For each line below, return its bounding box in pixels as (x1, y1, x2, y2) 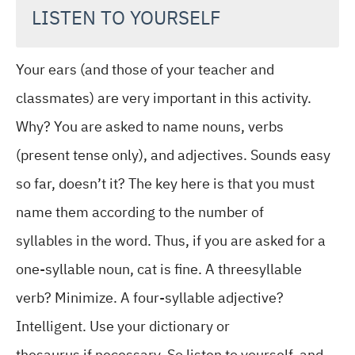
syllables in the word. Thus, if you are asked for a (16, 230, 326, 251)
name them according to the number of (16, 201, 264, 223)
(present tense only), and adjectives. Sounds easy (16, 144, 330, 166)
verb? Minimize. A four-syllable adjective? (16, 287, 284, 308)
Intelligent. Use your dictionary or (16, 315, 230, 337)
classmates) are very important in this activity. (16, 87, 311, 109)
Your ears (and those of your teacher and (16, 59, 274, 80)
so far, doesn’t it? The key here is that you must (16, 173, 315, 194)
